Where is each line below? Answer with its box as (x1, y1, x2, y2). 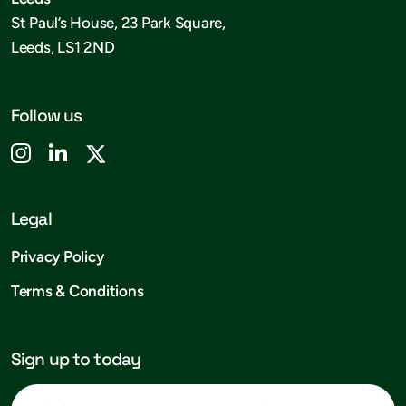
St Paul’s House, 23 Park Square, (11, 14, 226, 33)
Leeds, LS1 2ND (11, 38, 115, 57)
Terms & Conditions (11, 282, 144, 301)
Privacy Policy (11, 247, 104, 266)
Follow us (11, 104, 82, 128)
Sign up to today (11, 348, 141, 372)
